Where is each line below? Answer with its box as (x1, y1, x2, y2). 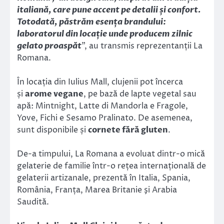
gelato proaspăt (17, 40, 81, 51)
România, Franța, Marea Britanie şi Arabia (17, 184, 177, 196)
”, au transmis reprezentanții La (81, 40, 202, 51)
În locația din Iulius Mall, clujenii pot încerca (17, 76, 183, 87)
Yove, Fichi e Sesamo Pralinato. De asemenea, (17, 112, 192, 123)
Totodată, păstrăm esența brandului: (17, 16, 166, 27)
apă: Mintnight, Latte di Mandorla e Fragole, (17, 100, 188, 111)
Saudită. (17, 196, 49, 208)
